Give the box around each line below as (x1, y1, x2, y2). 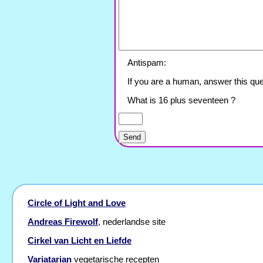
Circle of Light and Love (28, 198, 126, 208)
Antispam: (127, 58, 166, 68)
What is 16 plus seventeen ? (127, 96, 235, 105)
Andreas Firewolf (28, 217, 98, 227)
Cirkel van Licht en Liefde (28, 236, 131, 245)
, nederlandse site (98, 217, 166, 227)
